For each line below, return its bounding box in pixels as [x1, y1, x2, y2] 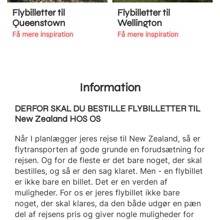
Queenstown [12, 17, 65, 29]
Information [80, 81, 140, 95]
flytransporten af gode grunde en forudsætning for [15, 144, 205, 155]
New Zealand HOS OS [15, 113, 101, 125]
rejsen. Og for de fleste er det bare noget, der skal [15, 155, 202, 165]
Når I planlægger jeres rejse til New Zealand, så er [15, 134, 200, 144]
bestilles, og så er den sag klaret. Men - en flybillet [15, 166, 203, 176]
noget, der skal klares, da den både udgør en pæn [15, 198, 201, 209]
